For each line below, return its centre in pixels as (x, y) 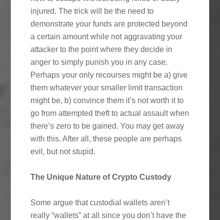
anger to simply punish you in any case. (99, 62)
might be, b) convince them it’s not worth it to (107, 100)
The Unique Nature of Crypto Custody (101, 177)
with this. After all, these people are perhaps (106, 138)
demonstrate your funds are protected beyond (109, 24)
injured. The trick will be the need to (92, 11)
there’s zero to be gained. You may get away (108, 126)
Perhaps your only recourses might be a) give (109, 75)
